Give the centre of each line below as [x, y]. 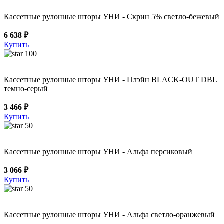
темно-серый [26, 88]
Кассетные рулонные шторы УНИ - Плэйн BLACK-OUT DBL [110, 79]
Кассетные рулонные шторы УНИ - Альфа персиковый [98, 151]
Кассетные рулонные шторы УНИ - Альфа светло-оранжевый [109, 214]
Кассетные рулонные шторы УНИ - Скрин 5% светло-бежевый [112, 16]
